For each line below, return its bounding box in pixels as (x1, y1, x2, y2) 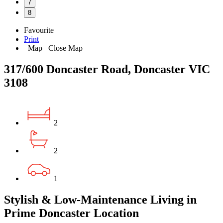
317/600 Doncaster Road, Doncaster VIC (4, 62, 210, 76)
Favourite (24, 25, 54, 34)
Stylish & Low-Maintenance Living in (4, 193, 197, 206)
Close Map (44, 43, 83, 52)
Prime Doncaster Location (4, 206, 139, 220)
